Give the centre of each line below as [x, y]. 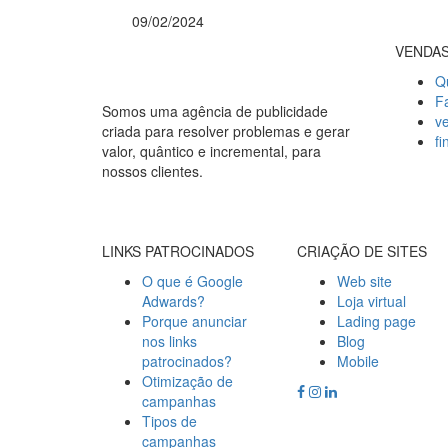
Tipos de [169, 420]
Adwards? [173, 300]
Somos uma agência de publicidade [215, 110]
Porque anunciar [194, 320]
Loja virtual [371, 300]
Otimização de [187, 380]
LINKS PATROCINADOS [178, 250]
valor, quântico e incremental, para [211, 150]
